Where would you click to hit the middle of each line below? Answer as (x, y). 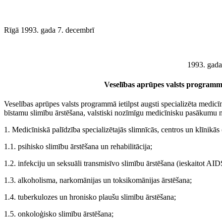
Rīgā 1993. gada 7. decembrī (49, 30)
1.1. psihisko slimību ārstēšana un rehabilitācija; (78, 146)
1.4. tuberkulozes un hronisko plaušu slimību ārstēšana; (90, 197)
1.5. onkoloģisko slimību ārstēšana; (59, 214)
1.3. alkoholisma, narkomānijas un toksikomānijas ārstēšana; (98, 180)
